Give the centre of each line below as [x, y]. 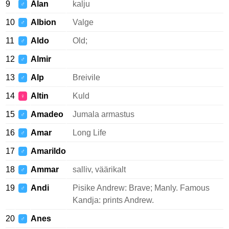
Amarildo [48, 151]
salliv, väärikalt [99, 169]
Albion [43, 22]
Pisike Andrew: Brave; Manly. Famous [141, 188]
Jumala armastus [104, 114]
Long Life [89, 133]
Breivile [86, 77]
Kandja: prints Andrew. [113, 200]
